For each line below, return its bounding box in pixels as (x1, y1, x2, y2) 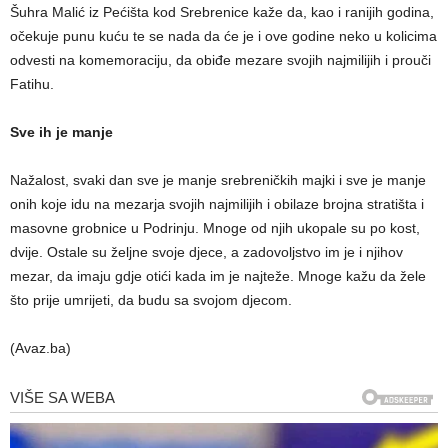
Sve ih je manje (10, 124, 113, 141)
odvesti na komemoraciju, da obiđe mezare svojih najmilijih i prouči (10, 52, 431, 69)
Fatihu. (10, 76, 54, 93)
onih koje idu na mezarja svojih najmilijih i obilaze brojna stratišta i (10, 196, 424, 213)
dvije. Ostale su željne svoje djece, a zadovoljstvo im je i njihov (10, 244, 403, 261)
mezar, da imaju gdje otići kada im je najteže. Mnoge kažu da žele (10, 268, 426, 285)
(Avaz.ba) (10, 340, 71, 357)
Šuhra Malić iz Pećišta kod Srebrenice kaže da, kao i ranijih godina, (10, 4, 434, 21)
